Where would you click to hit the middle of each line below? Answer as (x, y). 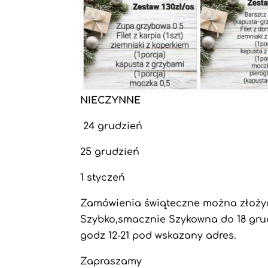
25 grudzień (112, 152)
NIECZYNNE (111, 100)
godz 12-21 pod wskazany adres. (159, 235)
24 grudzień (113, 126)
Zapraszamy (113, 261)
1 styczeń (103, 177)
